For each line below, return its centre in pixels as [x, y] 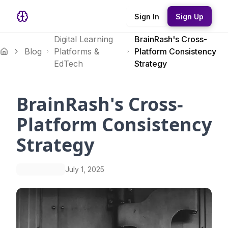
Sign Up [190, 16]
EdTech [68, 64]
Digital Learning [83, 39]
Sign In [147, 16]
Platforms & [76, 51]
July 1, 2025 [85, 169]
